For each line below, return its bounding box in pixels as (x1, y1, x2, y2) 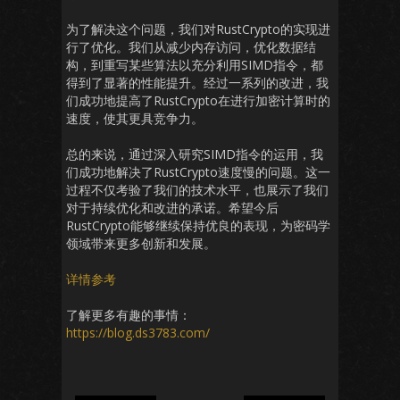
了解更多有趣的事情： (66, 306, 191, 323)
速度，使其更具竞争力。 (66, 110, 204, 127)
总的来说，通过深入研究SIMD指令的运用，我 (66, 146, 323, 162)
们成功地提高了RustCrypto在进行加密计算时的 (66, 92, 330, 109)
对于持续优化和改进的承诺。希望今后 (66, 199, 279, 216)
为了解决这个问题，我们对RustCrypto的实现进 (66, 21, 330, 37)
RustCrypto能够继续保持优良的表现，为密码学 (66, 217, 330, 234)
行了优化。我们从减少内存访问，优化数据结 (66, 38, 316, 55)
